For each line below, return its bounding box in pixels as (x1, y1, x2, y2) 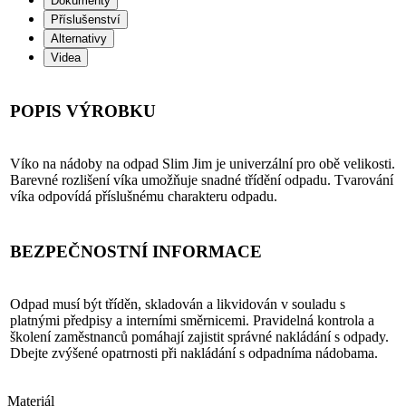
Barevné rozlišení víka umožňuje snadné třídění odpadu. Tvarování (10, 172, 393, 188)
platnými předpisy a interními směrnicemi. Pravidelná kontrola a (10, 313, 374, 329)
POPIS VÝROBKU (10, 101, 156, 121)
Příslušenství (51, 13, 121, 27)
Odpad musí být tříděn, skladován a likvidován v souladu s (10, 296, 345, 313)
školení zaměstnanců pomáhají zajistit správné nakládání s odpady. (10, 329, 389, 345)
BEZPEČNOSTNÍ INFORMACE (10, 242, 262, 262)
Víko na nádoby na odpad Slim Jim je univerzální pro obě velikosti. (10, 156, 395, 172)
